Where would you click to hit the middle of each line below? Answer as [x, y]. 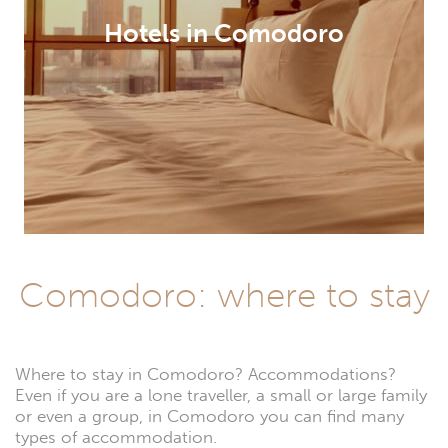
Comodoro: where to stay [224, 294]
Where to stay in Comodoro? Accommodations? [205, 374]
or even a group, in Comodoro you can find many [209, 416]
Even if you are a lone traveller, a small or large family [221, 395]
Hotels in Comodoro [224, 33]
